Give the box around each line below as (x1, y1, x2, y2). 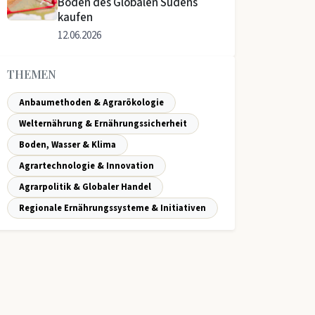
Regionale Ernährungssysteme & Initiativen (19, 202, 206, 214)
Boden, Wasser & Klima (19, 139, 116, 151)
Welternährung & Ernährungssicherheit (19, 117, 187, 130)
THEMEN (7, 67, 57, 82)
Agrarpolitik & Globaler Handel (19, 181, 151, 193)
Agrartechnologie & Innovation (19, 160, 154, 172)
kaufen (58, 9, 93, 26)
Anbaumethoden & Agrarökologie (19, 96, 164, 109)
